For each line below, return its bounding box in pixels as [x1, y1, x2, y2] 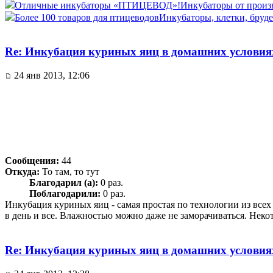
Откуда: [5, 166, 40, 177]
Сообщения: [5, 155, 59, 166]
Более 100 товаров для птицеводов [15, 12, 159, 23]
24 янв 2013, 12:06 [12, 70, 90, 81]
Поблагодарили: [29, 188, 101, 199]
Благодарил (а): [29, 177, 98, 188]
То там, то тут [40, 166, 99, 177]
